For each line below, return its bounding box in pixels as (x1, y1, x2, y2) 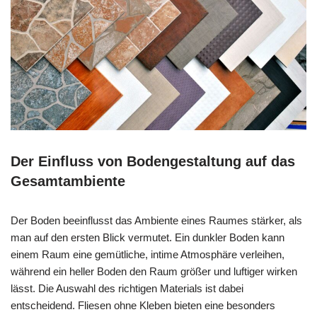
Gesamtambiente (11, 173, 125, 190)
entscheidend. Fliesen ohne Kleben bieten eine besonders (11, 299, 275, 312)
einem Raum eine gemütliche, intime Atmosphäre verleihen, (11, 248, 284, 261)
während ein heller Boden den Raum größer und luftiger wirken (11, 265, 297, 278)
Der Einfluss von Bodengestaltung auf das (11, 154, 295, 170)
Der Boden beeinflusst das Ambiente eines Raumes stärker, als (11, 214, 302, 227)
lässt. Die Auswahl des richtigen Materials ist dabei (11, 282, 243, 295)
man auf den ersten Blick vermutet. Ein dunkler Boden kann (11, 231, 284, 244)
